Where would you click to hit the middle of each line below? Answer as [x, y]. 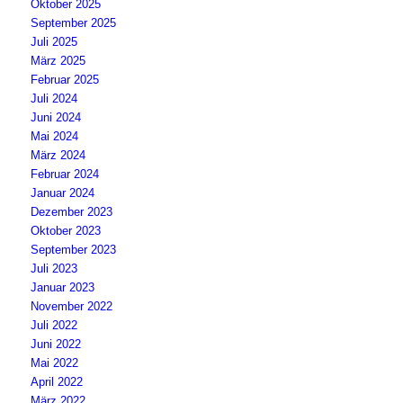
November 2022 [72, 306]
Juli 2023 [54, 269]
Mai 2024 [55, 136]
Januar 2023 [63, 287]
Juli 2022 [54, 325]
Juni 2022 [56, 344]
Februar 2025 [65, 80]
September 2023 [74, 250]
